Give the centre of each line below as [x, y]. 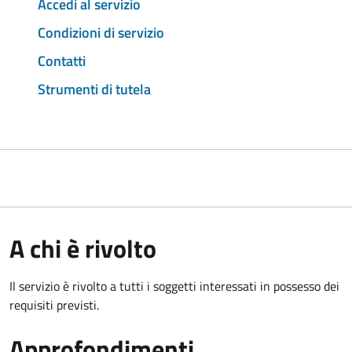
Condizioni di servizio [101, 33]
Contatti [62, 60]
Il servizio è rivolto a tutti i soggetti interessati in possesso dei [174, 286]
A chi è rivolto [83, 248]
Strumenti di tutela [94, 89]
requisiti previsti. [54, 304]
